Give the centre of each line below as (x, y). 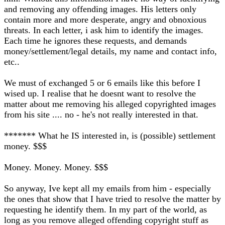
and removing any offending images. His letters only (100, 9)
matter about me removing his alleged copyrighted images (110, 104)
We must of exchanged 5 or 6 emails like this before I (102, 83)
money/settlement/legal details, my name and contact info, (110, 51)
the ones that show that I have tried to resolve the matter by (113, 199)
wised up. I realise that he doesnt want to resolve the (100, 93)
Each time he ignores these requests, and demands (95, 41)
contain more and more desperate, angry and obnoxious (105, 20)
